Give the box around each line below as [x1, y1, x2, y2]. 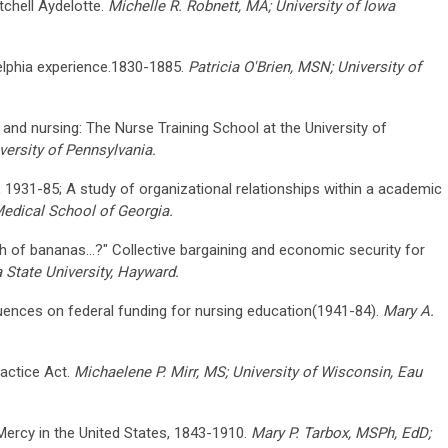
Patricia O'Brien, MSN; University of [184, 57, 421, 76]
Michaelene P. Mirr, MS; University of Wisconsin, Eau [74, 362, 422, 381]
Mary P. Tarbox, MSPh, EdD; [251, 423, 431, 442]
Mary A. [383, 301, 434, 320]
